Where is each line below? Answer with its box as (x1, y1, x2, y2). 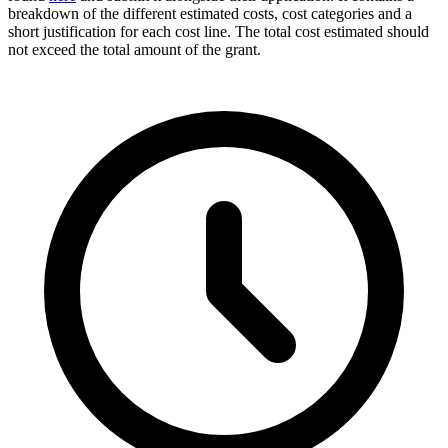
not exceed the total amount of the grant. (8, 41, 261, 59)
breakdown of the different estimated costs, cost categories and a (8, 5, 412, 23)
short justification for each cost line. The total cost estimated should (8, 23, 429, 41)
